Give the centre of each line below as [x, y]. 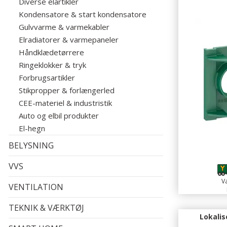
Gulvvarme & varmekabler [64, 27]
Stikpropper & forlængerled [67, 90]
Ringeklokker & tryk [52, 65]
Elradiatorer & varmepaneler [69, 40]
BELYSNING [31, 145]
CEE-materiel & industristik [65, 103]
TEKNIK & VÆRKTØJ [46, 208]
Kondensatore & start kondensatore [83, 14]
